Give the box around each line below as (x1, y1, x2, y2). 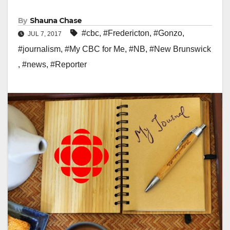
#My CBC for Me (65, 45, 125, 54)
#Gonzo (154, 29, 182, 38)
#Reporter (50, 60, 87, 69)
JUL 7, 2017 (26, 30, 63, 38)
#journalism (18, 45, 61, 54)
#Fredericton (103, 29, 149, 38)
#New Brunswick (149, 45, 211, 54)
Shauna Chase (29, 16, 82, 26)
